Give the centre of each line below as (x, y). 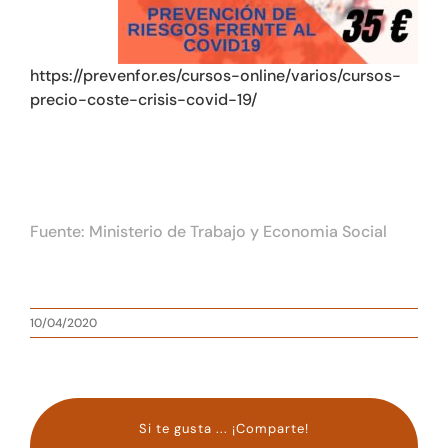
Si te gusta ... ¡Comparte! (224, 429)
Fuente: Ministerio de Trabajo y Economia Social (208, 232)
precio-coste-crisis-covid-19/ (143, 100)
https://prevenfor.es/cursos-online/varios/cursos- (215, 76)
